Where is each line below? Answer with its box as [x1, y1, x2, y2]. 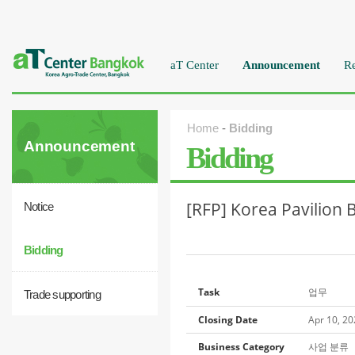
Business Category [198, 340, 284, 353]
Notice [24, 200, 54, 213]
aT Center [170, 59, 219, 71]
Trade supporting [24, 288, 101, 301]
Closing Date [198, 313, 258, 326]
